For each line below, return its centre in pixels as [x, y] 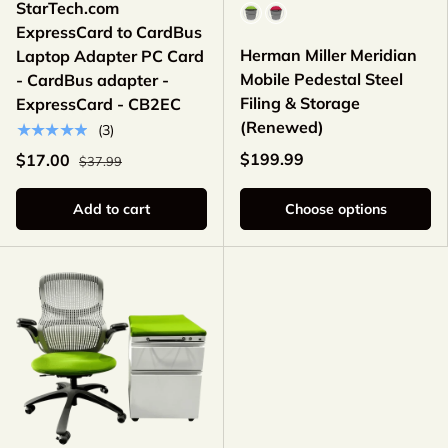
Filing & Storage [300, 103]
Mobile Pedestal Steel [321, 79]
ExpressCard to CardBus [109, 32]
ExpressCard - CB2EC [98, 104]
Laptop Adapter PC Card [110, 56]
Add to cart [111, 209]
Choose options [335, 209]
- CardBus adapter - [92, 80]
